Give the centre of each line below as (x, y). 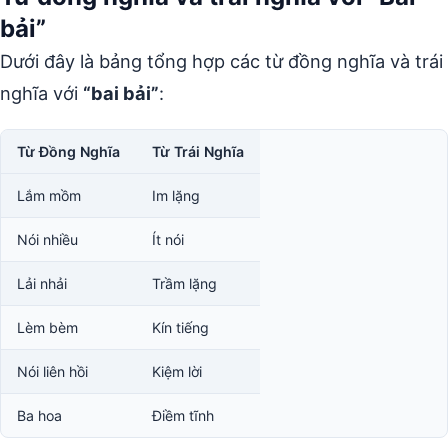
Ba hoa (39, 415)
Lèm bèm (47, 327)
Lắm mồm (49, 195)
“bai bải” (121, 93)
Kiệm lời (177, 371)
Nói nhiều (47, 239)
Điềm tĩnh (183, 415)
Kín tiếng (180, 327)
